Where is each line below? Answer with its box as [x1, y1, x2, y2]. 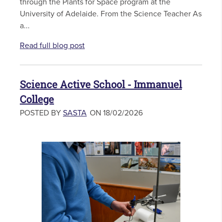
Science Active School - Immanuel [20, 78, 182, 92]
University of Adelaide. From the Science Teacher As [20, 9, 202, 19]
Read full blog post [20, 41, 85, 51]
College [20, 93, 54, 107]
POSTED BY [20, 108, 63, 118]
